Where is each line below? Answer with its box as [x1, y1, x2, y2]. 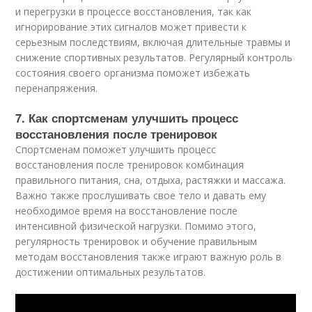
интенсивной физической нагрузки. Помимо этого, [15, 219, 257, 233]
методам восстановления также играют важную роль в [15, 249, 282, 263]
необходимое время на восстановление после [15, 203, 238, 217]
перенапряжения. [15, 81, 98, 95]
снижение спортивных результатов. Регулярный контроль [15, 50, 293, 64]
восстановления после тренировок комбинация [15, 157, 244, 171]
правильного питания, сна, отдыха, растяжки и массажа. [15, 173, 286, 187]
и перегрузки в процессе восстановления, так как [15, 4, 252, 18]
